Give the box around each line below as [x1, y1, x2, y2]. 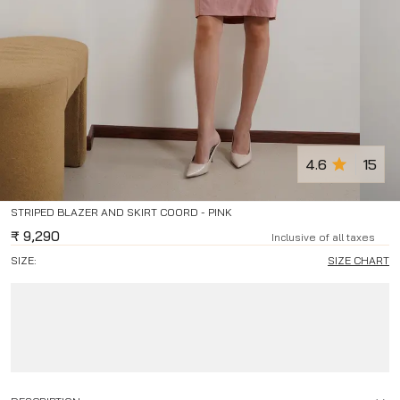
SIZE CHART [328, 254, 389, 268]
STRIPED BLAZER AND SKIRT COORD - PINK [11, 205, 232, 220]
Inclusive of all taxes [271, 230, 375, 245]
